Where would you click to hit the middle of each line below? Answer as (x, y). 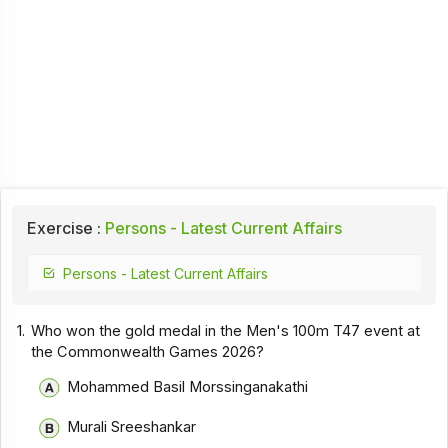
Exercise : (63, 228)
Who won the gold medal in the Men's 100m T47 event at (226, 331)
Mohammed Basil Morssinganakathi (187, 386)
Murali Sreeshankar (131, 427)
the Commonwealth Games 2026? (148, 352)
